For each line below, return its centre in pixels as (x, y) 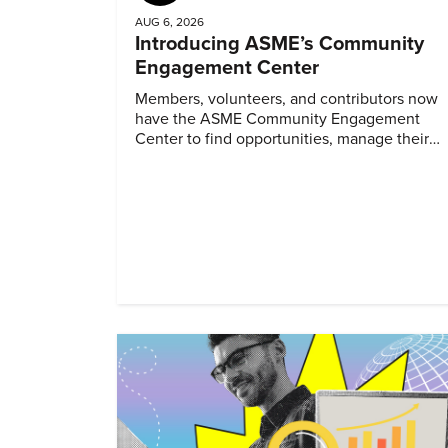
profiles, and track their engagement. (263, 159)
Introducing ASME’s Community (279, 44)
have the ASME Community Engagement (277, 119)
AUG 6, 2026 (169, 22)
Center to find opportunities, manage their (282, 139)
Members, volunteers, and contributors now (286, 99)
